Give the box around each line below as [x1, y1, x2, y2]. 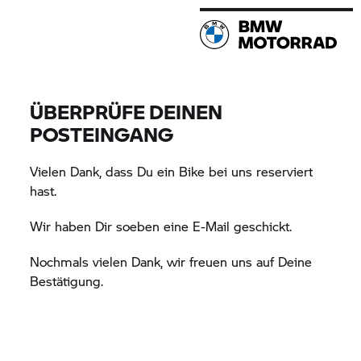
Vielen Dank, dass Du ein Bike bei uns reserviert [30, 162, 313, 180]
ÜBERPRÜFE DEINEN [30, 98, 223, 126]
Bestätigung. [30, 272, 108, 290]
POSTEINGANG [30, 120, 174, 148]
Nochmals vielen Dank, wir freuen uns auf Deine [30, 252, 313, 271]
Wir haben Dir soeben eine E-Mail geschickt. [30, 217, 293, 235]
